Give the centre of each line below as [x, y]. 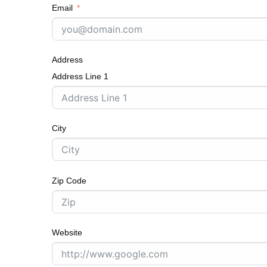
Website [67, 233]
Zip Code [69, 181]
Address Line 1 [80, 77]
